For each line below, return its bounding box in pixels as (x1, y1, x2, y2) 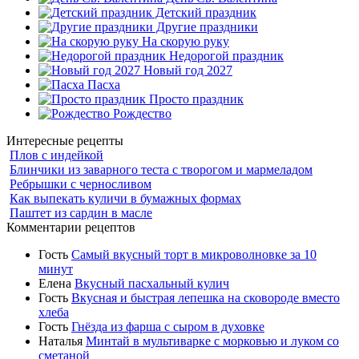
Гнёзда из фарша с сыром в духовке (71, 319, 264, 333)
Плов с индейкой (10, 147, 103, 162)
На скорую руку (139, 34, 229, 48)
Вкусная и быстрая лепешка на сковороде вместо (71, 290, 340, 305)
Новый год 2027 (140, 63, 232, 77)
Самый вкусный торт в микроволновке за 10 (71, 247, 317, 261)
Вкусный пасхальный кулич (75, 276, 229, 290)
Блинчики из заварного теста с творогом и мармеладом (10, 162, 313, 176)
